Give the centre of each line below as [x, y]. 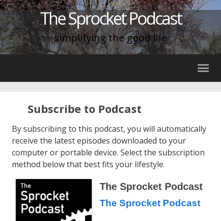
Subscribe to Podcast [85, 109]
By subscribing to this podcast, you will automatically [109, 129]
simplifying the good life [110, 38]
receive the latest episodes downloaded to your [99, 141]
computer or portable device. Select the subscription [108, 152]
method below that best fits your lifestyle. [88, 164]
